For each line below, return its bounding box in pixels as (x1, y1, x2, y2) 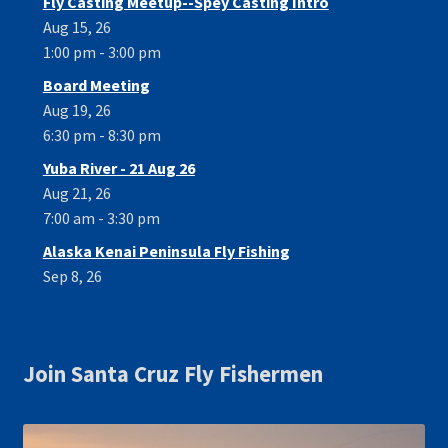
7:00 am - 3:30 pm (42, 207, 160, 228)
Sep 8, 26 (42, 265, 102, 286)
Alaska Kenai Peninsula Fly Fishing (42, 240, 290, 261)
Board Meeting (42, 74, 150, 95)
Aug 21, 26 (42, 182, 111, 203)
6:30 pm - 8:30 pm (42, 124, 161, 145)
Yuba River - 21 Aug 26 (42, 157, 195, 178)
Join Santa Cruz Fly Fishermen (22, 359, 323, 388)
